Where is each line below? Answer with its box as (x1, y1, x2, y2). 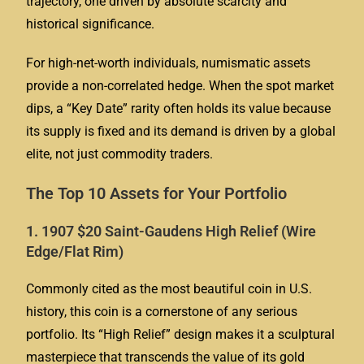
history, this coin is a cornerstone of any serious (26, 304, 298, 319)
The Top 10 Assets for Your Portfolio (26, 184, 288, 203)
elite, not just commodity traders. (26, 146, 214, 162)
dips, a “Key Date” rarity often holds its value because (26, 101, 331, 116)
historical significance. (26, 16, 155, 32)
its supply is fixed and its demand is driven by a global (26, 123, 336, 139)
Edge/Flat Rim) (26, 243, 124, 260)
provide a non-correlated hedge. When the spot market (26, 78, 335, 93)
